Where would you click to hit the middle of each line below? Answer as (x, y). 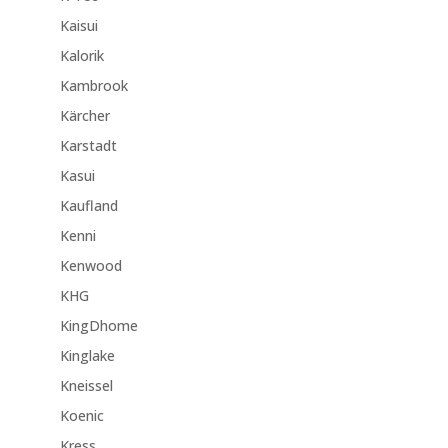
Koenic (81, 416)
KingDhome (98, 326)
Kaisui (78, 26)
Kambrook (93, 86)
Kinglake (87, 356)
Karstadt (88, 146)
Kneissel (86, 386)
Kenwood (90, 266)
